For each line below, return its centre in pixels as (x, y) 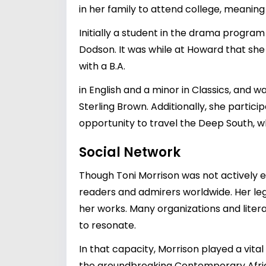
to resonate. (107, 225)
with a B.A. (102, 66)
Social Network (130, 152)
